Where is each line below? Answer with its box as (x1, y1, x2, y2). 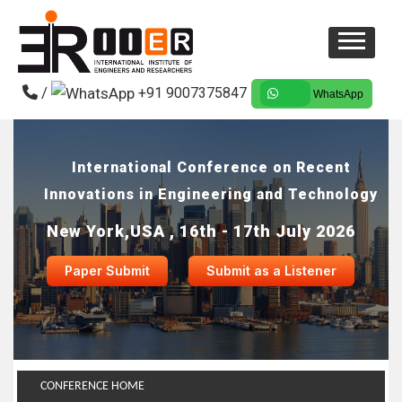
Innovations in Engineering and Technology (44, 186, 378, 203)
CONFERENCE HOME (38, 380, 144, 393)
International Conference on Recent (71, 159, 351, 176)
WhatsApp (310, 87, 363, 100)
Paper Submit (64, 263, 150, 278)
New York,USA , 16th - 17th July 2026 (47, 222, 355, 240)
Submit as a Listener (205, 263, 336, 278)
